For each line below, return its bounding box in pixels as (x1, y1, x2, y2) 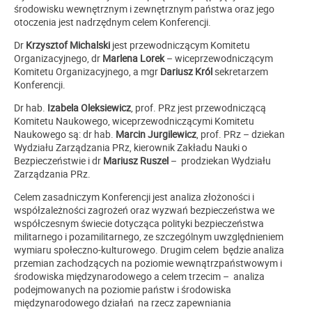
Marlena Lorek (102, 51, 164, 65)
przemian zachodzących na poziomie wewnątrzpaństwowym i (14, 256, 282, 270)
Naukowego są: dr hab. (14, 127, 116, 141)
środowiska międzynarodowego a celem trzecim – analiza (14, 269, 265, 283)
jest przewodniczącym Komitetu (110, 38, 250, 52)
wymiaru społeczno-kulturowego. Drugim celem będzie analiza (14, 242, 284, 256)
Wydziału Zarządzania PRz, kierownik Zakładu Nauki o (14, 140, 247, 154)
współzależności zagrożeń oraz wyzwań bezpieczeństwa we (14, 203, 274, 217)
